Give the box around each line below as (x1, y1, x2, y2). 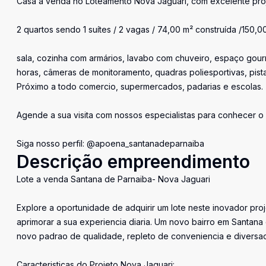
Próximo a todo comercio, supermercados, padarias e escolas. (17, 81, 263, 91)
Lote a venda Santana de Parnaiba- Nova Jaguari (17, 174, 210, 184)
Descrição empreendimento (17, 151, 250, 172)
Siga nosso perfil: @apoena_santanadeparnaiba (17, 138, 204, 148)
